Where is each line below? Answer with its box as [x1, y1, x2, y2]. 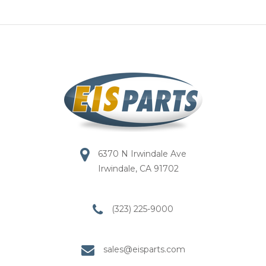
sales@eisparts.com [103, 244, 185, 255]
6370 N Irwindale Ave [97, 148, 186, 160]
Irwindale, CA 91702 [97, 163, 179, 175]
